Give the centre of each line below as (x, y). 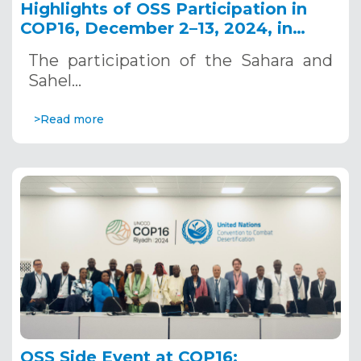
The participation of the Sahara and (180, 60)
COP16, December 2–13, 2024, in (156, 28)
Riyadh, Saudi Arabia (108, 47)
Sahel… (55, 80)
